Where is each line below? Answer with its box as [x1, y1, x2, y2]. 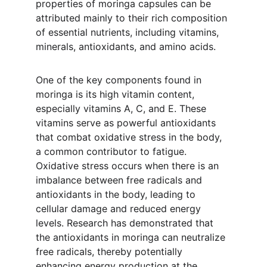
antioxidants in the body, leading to [36, 188, 198, 200]
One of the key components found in [36, 74, 204, 86]
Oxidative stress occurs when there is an [36, 160, 222, 172]
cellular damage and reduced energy [36, 203, 204, 215]
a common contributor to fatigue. [36, 145, 190, 157]
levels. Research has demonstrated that [36, 217, 216, 229]
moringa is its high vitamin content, [36, 88, 197, 100]
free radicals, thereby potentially [36, 246, 185, 257]
